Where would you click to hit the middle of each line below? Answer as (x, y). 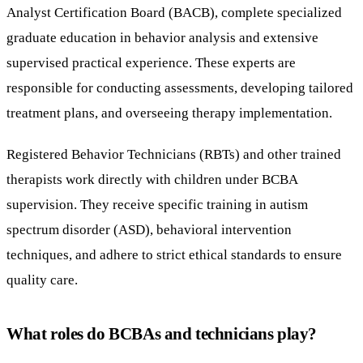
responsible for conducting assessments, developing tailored (180, 87)
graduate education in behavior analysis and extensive (162, 37)
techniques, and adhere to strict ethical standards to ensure (174, 254)
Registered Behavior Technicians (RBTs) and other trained (174, 154)
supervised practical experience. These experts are (151, 62)
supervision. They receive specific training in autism (157, 204)
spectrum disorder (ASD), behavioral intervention (149, 229)
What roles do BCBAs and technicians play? (162, 333)
